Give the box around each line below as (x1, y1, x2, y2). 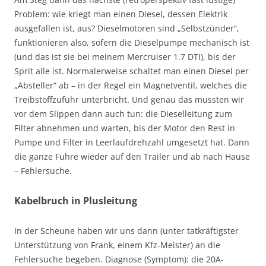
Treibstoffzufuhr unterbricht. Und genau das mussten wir (14, 94, 244, 106)
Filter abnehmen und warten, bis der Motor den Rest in (14, 122, 235, 134)
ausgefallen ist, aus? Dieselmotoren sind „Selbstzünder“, (14, 23, 239, 34)
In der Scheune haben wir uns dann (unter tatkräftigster (14, 225, 239, 237)
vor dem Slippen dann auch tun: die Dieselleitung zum (14, 108, 232, 120)
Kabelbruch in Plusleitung (14, 194, 137, 208)
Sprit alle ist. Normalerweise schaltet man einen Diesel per (14, 65, 249, 77)
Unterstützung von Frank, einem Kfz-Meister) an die (14, 239, 220, 251)
